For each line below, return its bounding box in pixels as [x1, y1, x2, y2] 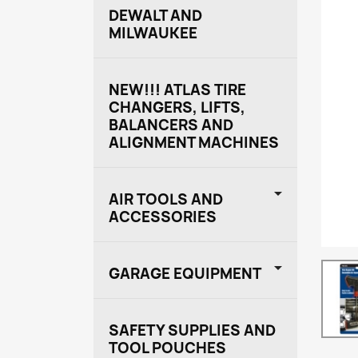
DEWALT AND [109, 6, 202, 26]
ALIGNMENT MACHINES [109, 133, 279, 153]
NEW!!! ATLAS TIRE [109, 80, 246, 101]
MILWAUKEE [109, 23, 197, 44]
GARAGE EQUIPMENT [109, 263, 261, 284]
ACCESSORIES [109, 207, 217, 228]
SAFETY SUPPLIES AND [109, 320, 276, 340]
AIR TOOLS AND [109, 189, 223, 210]
